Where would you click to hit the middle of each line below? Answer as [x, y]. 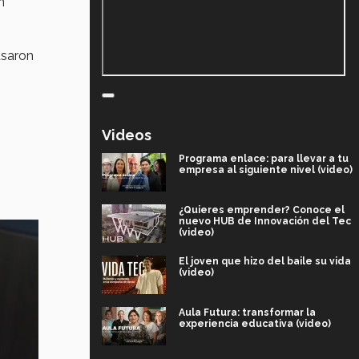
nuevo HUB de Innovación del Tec [265, 221]
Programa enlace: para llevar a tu [264, 158]
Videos [127, 135]
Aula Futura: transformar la [247, 312]
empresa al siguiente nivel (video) [266, 169]
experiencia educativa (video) [255, 323]
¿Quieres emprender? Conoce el [262, 210]
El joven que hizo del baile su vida [265, 261]
